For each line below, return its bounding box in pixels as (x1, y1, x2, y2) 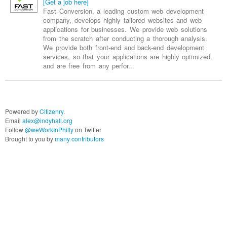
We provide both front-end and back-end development (43, 27, 204, 37)
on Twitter (73, 109, 101, 119)
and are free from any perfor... (43, 45, 135, 55)
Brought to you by (5, 119, 55, 128)
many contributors (55, 119, 104, 128)
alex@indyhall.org (22, 100, 72, 109)
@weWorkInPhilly (25, 109, 73, 119)
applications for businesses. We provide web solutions (43, 9, 207, 19)
